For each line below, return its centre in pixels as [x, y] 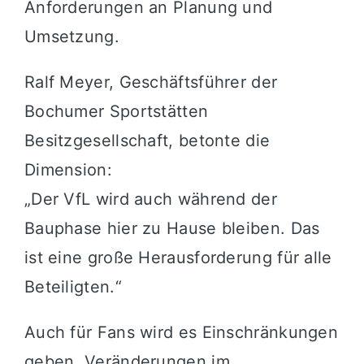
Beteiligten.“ [73, 286]
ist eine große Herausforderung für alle [178, 257]
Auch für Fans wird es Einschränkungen [181, 332]
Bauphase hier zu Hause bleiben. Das [172, 228]
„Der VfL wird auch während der [150, 199]
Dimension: [68, 169]
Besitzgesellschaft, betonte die [147, 140]
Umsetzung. [71, 36]
